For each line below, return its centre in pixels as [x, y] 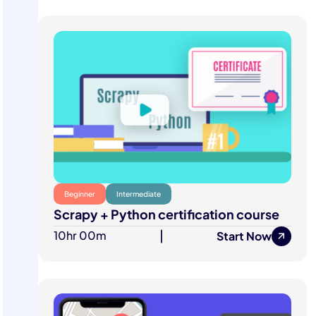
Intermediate [139, 194]
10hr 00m [80, 236]
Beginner [80, 194]
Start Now [244, 236]
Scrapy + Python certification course [167, 214]
